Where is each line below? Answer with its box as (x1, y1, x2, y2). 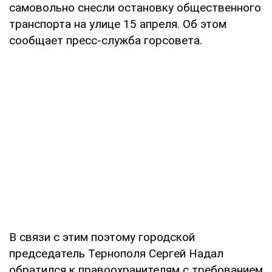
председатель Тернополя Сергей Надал (9, 246, 223, 260)
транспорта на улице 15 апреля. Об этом (9, 16, 226, 31)
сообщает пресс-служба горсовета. (9, 33, 202, 47)
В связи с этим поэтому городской (9, 229, 195, 244)
